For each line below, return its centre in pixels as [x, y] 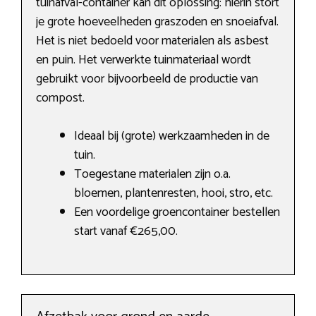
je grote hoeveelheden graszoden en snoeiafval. [157, 22]
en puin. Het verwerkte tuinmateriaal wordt [144, 60]
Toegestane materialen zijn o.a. [152, 175]
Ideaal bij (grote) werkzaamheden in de [172, 136]
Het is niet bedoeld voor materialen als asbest [152, 41]
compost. [60, 98]
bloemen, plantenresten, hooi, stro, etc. [174, 194]
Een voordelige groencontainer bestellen [177, 213]
